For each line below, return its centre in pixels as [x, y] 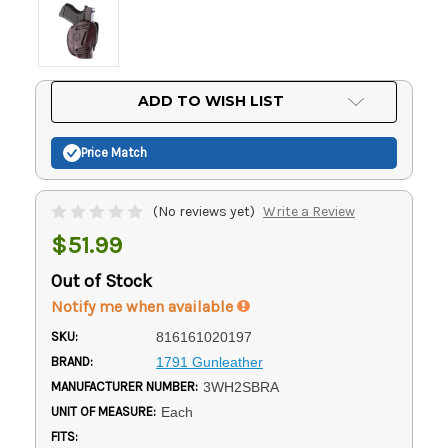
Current [73, 90]
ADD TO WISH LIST [211, 100]
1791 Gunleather [209, 361]
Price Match [114, 153]
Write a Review [308, 211]
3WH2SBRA [240, 386]
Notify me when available [144, 306]
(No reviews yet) [204, 211]
